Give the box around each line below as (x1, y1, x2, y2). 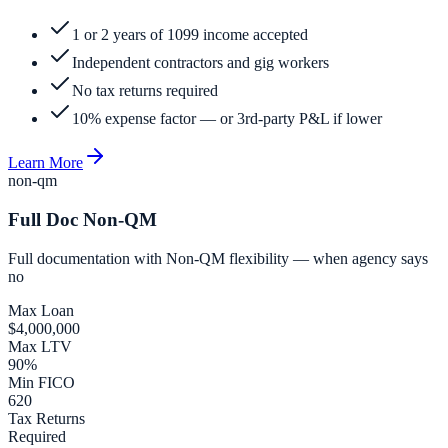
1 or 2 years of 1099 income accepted (72, 26, 308, 44)
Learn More (8, 154, 83, 172)
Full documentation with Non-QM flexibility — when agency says (8, 249, 428, 267)
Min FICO (8, 373, 75, 391)
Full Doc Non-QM (8, 209, 157, 231)
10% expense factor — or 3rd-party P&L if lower (72, 110, 382, 128)
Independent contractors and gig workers (72, 54, 329, 72)
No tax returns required (72, 82, 218, 100)
